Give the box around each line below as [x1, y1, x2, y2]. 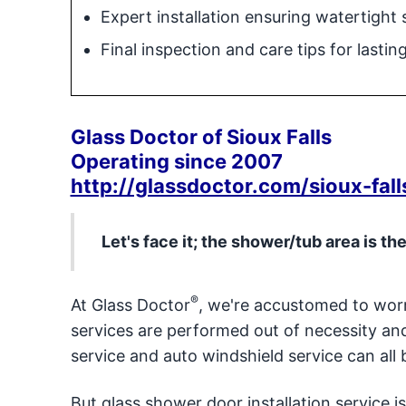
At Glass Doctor [70, 295, 190, 314]
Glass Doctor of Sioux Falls [70, 125, 332, 149]
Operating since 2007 [70, 150, 283, 173]
